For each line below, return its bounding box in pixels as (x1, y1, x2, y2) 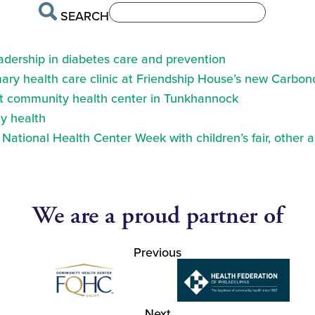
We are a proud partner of (32, 200, 283, 231)
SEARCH (60, 8, 109, 24)
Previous (134, 245, 181, 260)
